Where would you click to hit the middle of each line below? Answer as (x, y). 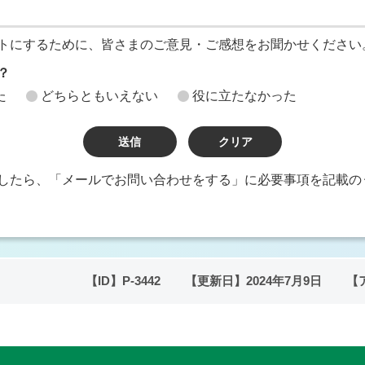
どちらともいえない (99, 96)
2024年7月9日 (284, 281)
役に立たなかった (244, 96)
